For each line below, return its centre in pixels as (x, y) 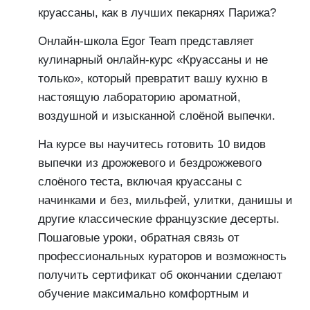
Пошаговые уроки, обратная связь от (139, 238)
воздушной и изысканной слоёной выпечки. (157, 116)
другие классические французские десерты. (159, 219)
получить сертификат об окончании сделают (160, 275)
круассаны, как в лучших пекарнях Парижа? (157, 13)
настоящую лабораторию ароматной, (139, 97)
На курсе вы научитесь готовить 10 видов (152, 144)
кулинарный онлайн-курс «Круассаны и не (153, 60)
